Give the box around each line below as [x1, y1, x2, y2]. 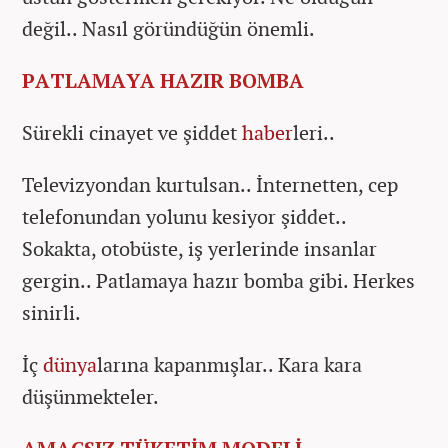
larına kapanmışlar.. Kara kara [97, 351, 362, 378]
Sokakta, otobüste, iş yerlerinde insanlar [22, 235, 377, 262]
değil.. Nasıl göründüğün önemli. [22, 15, 315, 42]
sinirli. [22, 299, 81, 326]
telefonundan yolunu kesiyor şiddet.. [22, 203, 347, 230]
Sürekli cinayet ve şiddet [22, 119, 242, 146]
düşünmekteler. [22, 383, 159, 410]
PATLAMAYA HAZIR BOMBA [22, 67, 309, 94]
